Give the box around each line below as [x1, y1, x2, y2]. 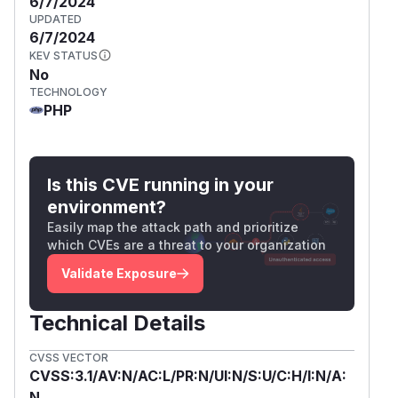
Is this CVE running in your [47, 173, 274, 195]
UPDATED [29, 12, 82, 26]
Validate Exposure [61, 265, 177, 281]
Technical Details [29, 309, 205, 336]
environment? [47, 195, 166, 218]
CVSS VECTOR [29, 350, 108, 364]
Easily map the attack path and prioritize [47, 219, 298, 235]
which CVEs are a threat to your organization [47, 236, 326, 252]
